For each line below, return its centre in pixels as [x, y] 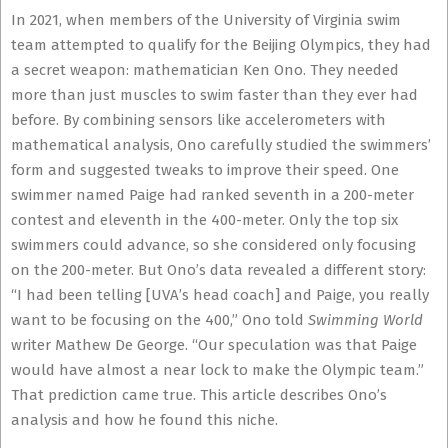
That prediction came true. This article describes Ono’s [199, 395]
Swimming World [365, 320]
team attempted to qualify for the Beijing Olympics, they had [221, 45]
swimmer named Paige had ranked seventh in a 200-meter [212, 195]
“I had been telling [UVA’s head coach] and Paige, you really [220, 295]
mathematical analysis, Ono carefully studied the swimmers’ [221, 145]
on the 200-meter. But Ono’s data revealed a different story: [218, 270]
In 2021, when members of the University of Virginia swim [206, 20]
